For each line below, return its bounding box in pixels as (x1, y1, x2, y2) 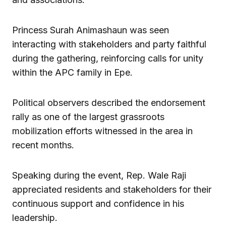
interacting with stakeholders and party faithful (12, 39, 206, 50)
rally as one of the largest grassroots (12, 111, 164, 123)
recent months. (12, 140, 74, 151)
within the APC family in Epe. (12, 67, 133, 78)
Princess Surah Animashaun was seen (12, 25, 169, 36)
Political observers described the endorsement (12, 97, 205, 108)
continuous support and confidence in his (12, 198, 184, 209)
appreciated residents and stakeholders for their (12, 184, 211, 195)
